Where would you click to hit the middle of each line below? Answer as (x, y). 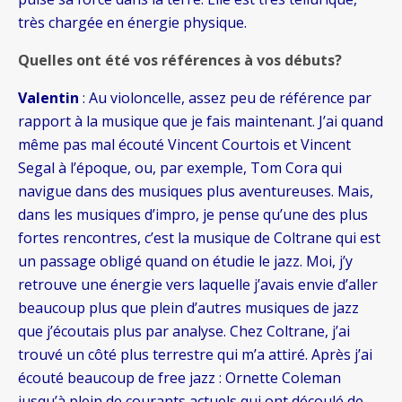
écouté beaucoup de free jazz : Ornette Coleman (179, 378)
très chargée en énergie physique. (132, 23)
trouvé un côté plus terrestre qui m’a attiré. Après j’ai (195, 355)
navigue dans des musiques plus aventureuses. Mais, (196, 192)
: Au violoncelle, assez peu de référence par (225, 98)
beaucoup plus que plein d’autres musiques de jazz (188, 308)
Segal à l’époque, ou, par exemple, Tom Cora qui (180, 168)
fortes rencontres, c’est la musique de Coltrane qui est (199, 238)
